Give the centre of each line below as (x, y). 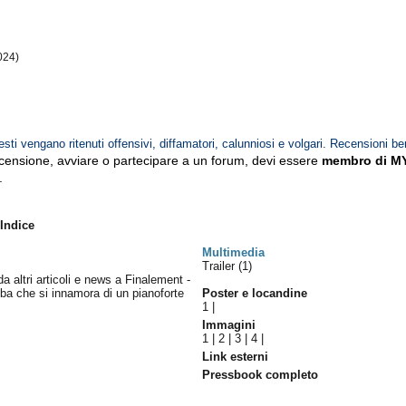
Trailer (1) (227, 266)
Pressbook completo (261, 375)
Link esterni (236, 357)
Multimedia (234, 252)
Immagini (229, 325)
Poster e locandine (255, 293)
